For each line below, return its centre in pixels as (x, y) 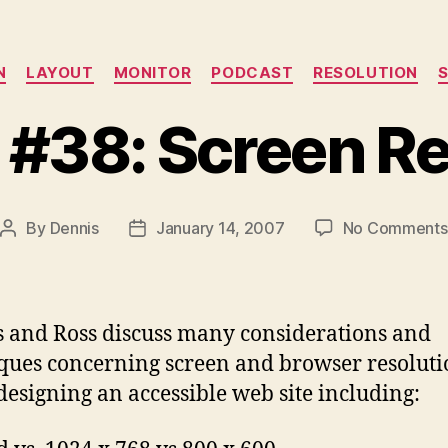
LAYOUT (60, 73)
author (31, 253)
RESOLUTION (365, 73)
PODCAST (252, 73)
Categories (267, 64)
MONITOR (152, 73)
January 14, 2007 (220, 227)
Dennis (74, 227)
